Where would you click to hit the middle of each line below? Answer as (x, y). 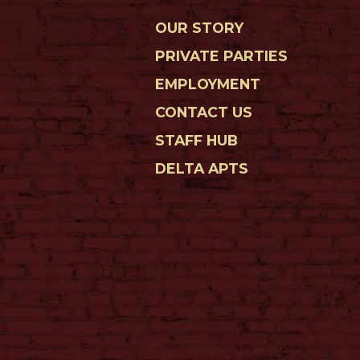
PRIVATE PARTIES (222, 55)
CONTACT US (204, 112)
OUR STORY (200, 27)
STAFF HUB (197, 140)
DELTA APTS (202, 168)
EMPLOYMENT (208, 84)
